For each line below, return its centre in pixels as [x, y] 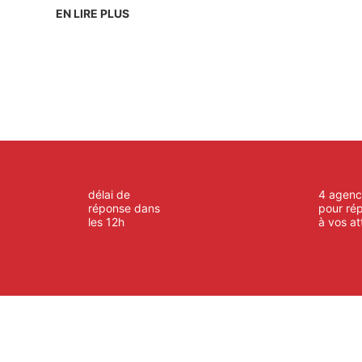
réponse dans [124, 208]
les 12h [106, 222]
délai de [109, 195]
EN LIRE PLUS [93, 13]
